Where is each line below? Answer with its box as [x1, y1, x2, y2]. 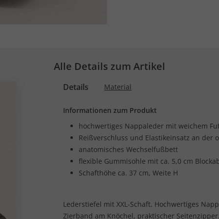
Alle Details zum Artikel [54, 60, 165, 73]
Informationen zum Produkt [63, 106, 157, 115]
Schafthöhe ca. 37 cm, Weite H [79, 168, 178, 177]
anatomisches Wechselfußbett [79, 145, 178, 154]
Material [104, 82, 131, 91]
